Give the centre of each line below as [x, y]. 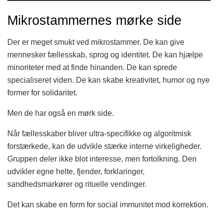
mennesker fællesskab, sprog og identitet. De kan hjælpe [105, 54]
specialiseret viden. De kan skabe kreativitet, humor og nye [109, 80]
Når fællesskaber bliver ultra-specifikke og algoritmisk [99, 133]
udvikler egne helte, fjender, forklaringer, [76, 171]
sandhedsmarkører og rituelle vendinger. [77, 184]
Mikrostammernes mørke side [94, 20]
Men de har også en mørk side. [61, 113]
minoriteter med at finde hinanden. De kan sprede [92, 67]
